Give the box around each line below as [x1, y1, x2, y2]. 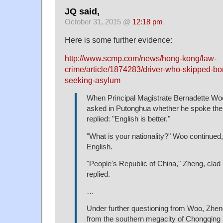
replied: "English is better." [87, 115, 170, 123]
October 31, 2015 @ [65, 17, 132, 26]
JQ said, [65, 6, 100, 16]
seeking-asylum [65, 76, 120, 85]
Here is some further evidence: [65, 35, 172, 45]
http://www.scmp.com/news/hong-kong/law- [65, 54, 217, 63]
